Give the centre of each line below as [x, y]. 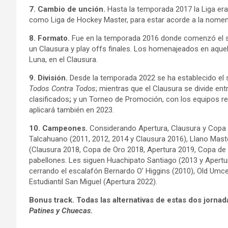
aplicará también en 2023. [72, 110]
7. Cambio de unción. [68, 9]
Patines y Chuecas [60, 211]
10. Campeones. [59, 128]
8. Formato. [50, 38]
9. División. [49, 78]
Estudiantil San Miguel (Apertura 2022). [93, 182]
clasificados [49, 99]
